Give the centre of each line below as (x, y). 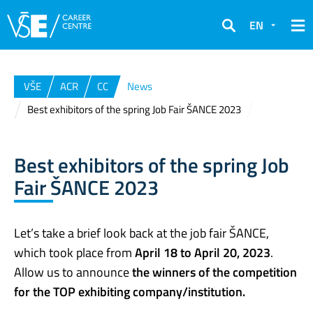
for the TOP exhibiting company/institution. (130, 291)
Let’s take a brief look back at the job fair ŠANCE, (141, 233)
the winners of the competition (213, 272)
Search (238, 35)
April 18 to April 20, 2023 (203, 252)
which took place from (74, 252)
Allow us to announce (72, 272)
